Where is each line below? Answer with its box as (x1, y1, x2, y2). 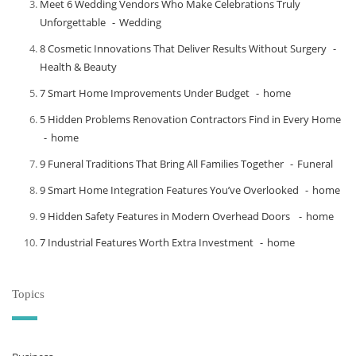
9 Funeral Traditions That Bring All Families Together (40, 157, 284, 171)
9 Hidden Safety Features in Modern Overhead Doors (40, 209, 292, 223)
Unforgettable (40, 15, 106, 29)
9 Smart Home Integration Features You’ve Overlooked (40, 183, 299, 197)
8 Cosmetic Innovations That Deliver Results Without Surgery (40, 41, 327, 56)
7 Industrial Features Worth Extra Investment (40, 235, 253, 250)
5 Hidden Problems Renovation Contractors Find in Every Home (40, 112, 341, 126)
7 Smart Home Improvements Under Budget (40, 86, 250, 100)
